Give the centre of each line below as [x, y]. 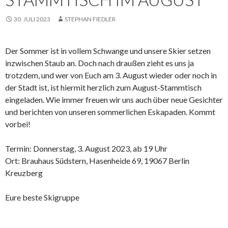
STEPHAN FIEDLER [90, 19]
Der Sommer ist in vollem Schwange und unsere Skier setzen [108, 50]
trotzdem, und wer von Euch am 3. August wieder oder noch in [111, 75]
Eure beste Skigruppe [42, 197]
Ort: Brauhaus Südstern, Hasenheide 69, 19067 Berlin [97, 160]
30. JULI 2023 [32, 19]
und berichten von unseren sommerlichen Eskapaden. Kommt [110, 111]
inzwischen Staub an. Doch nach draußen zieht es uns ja [99, 63]
